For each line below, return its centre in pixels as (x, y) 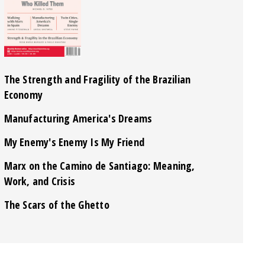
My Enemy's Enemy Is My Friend (74, 142)
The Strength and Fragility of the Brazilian (97, 79)
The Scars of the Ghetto (56, 204)
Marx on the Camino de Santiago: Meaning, (99, 165)
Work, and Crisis (40, 181)
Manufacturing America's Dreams (78, 118)
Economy (23, 94)
